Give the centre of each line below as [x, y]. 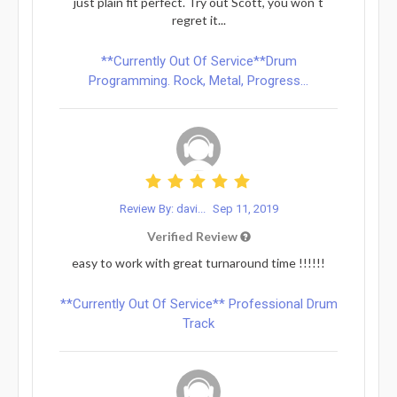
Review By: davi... [163, 208]
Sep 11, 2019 [245, 208]
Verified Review [193, 236]
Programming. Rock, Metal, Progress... [198, 80]
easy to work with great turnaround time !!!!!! [198, 262]
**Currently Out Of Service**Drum [198, 61]
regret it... [198, 19]
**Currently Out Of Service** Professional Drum [198, 304]
